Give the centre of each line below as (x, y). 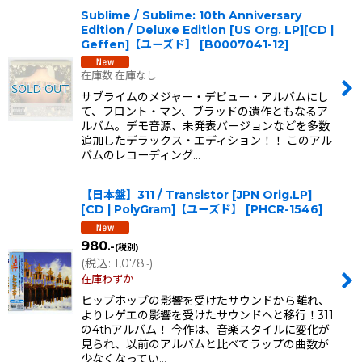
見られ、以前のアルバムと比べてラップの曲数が (205, 345)
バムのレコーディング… (141, 156)
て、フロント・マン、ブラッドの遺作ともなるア (204, 112)
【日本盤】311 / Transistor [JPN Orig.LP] (196, 195)
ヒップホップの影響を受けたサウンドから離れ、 (205, 301)
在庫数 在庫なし (119, 76)
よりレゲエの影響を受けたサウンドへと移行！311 (207, 316)
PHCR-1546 (284, 210)
